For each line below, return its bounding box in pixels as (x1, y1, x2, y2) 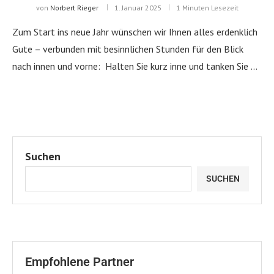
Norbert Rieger (50, 2, 98, 12)
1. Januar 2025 (114, 2, 162, 12)
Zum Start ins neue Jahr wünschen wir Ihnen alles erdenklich (12, 25, 257, 38)
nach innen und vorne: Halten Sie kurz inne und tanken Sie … (12, 59, 257, 72)
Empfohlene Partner (25, 254, 134, 269)
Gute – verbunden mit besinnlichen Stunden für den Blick (12, 42, 243, 55)
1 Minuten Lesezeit (176, 2, 239, 12)
